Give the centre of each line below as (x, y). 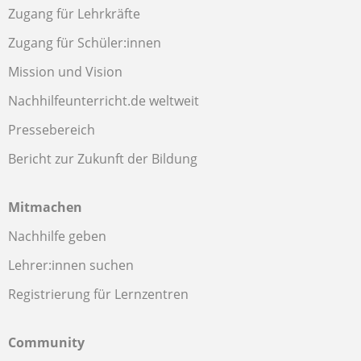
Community (46, 342)
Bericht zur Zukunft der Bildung (103, 159)
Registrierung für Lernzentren (98, 294)
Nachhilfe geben (57, 236)
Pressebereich (52, 130)
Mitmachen (45, 207)
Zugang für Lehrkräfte (74, 14)
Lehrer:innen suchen (71, 265)
